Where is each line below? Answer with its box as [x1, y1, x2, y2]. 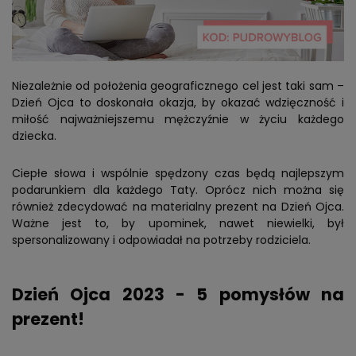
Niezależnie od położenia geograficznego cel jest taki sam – [12, 78, 344, 95]
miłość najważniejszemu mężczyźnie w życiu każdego [12, 111, 344, 128]
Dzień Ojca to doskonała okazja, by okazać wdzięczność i [12, 95, 344, 111]
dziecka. [12, 128, 56, 145]
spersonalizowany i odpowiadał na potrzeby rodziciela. [12, 232, 311, 249]
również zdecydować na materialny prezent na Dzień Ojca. [12, 199, 344, 215]
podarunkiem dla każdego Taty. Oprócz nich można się [12, 182, 344, 199]
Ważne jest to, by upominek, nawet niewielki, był [12, 215, 344, 232]
